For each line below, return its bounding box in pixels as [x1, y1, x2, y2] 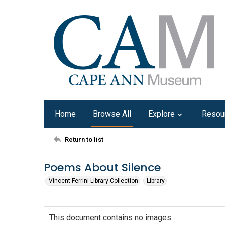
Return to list [65, 135, 103, 143]
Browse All [93, 109, 131, 119]
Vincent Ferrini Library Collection [49, 177, 138, 184]
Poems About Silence [44, 160, 161, 175]
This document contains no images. [49, 213, 173, 222]
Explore [148, 109, 175, 119]
